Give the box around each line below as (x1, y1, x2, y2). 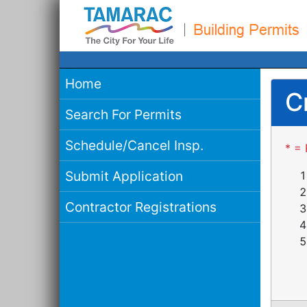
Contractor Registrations (65, 199, 217, 215)
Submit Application (65, 168, 183, 184)
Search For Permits (65, 106, 182, 123)
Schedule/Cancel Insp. (65, 137, 204, 153)
